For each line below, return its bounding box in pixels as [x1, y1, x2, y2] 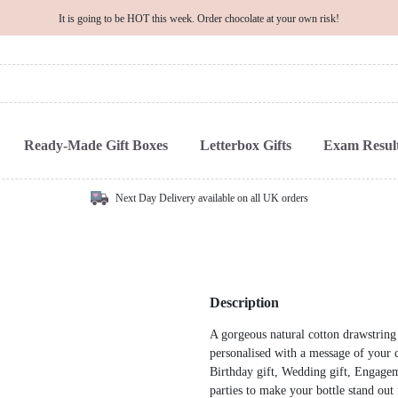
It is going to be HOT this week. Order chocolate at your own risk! [59, 12, 339, 25]
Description [210, 294, 279, 310]
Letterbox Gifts [199, 137, 291, 153]
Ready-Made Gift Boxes [23, 137, 168, 153]
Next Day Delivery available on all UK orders [115, 191, 308, 204]
